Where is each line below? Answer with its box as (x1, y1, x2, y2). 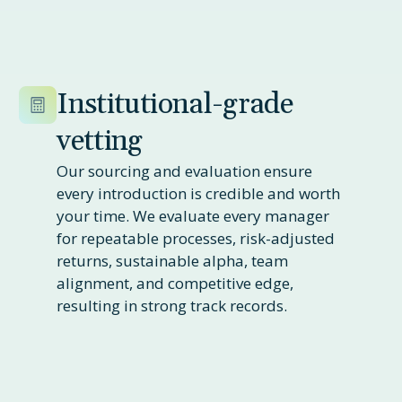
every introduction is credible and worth (57, 182, 341, 204)
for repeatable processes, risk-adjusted (57, 227, 336, 249)
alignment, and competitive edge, (57, 272, 294, 293)
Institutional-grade (57, 85, 293, 123)
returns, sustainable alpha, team (57, 249, 289, 271)
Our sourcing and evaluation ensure (57, 160, 313, 181)
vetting (57, 122, 143, 160)
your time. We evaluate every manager (57, 205, 330, 226)
